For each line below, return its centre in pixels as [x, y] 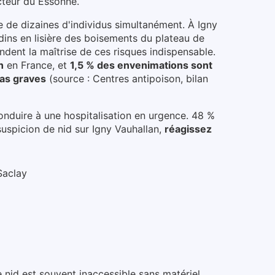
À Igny [203, 25]
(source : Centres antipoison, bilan [129, 79]
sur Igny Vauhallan [117, 129]
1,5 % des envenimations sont [141, 65]
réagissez [188, 129]
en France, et [37, 65]
